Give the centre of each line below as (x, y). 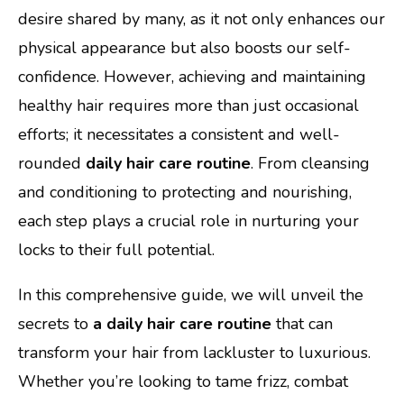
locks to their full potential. (116, 249)
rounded (52, 163)
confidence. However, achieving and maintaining (192, 76)
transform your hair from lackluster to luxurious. (194, 352)
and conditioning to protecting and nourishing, (185, 192)
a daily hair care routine (182, 323)
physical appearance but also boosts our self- (184, 47)
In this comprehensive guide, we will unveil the (191, 294)
